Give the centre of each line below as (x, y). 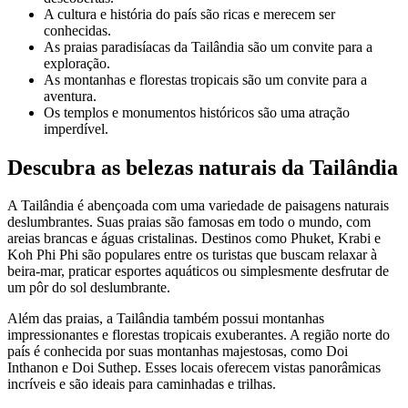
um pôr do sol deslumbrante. (89, 288)
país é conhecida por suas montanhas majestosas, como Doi (178, 352)
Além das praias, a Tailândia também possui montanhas (166, 319)
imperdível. (76, 128)
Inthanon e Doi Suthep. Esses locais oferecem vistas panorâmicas (194, 368)
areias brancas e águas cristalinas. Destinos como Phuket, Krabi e (194, 239)
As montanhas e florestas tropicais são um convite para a (205, 79)
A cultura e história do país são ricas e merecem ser (189, 14)
